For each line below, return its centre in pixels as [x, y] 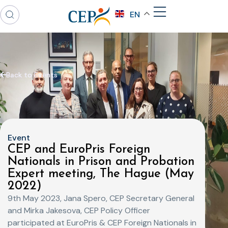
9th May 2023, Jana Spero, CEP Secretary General [101, 198]
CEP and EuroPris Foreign [79, 150]
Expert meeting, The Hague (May [101, 174]
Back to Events [32, 75]
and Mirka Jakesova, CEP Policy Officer [79, 210]
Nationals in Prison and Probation [101, 162]
